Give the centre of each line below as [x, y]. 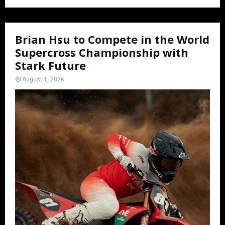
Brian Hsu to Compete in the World [112, 39]
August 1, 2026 [43, 80]
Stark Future [50, 66]
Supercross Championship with [102, 52]
